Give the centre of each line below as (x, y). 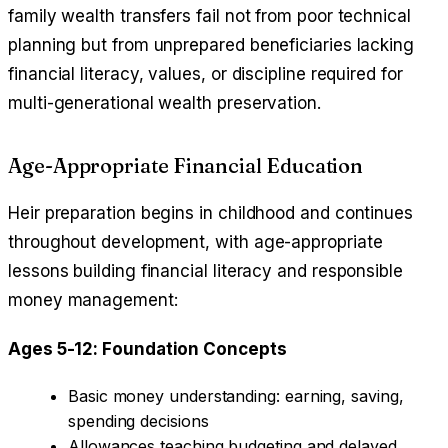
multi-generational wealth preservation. (164, 102)
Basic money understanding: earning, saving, (236, 395)
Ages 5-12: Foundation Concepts (147, 348)
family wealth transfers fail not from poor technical (209, 15)
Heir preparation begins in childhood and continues (211, 212)
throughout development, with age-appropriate (195, 241)
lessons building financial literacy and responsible (205, 270)
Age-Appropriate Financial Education (186, 165)
